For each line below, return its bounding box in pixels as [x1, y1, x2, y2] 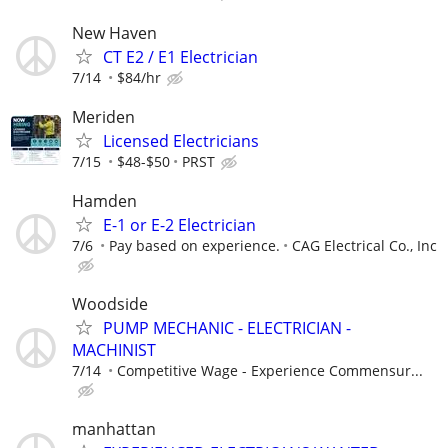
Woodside [72, 293, 148, 316]
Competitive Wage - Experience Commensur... [117, 361, 423, 381]
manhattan [72, 418, 156, 441]
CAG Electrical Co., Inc [292, 235, 437, 255]
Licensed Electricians [103, 129, 259, 152]
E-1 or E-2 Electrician [103, 213, 256, 236]
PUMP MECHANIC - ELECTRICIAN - [103, 317, 351, 340]
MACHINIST [72, 339, 156, 362]
